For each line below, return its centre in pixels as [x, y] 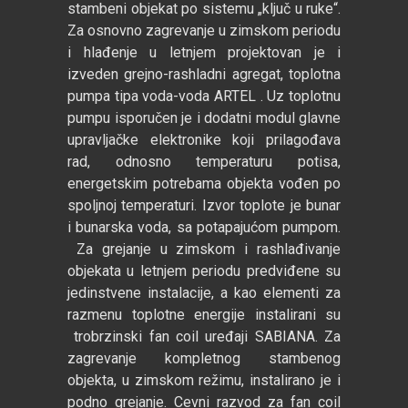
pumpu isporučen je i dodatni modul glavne [204, 118]
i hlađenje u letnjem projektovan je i [204, 52]
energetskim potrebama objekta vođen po [204, 184]
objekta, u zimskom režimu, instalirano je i [204, 380]
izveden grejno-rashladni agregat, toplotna [204, 74]
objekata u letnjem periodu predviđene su [204, 271]
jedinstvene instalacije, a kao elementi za [204, 293]
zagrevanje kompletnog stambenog [204, 358]
